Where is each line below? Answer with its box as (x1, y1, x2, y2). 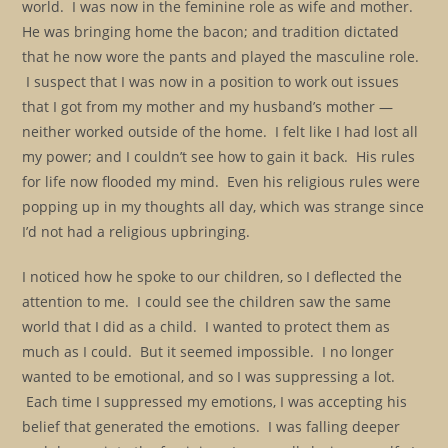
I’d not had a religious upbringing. (22, 222, 251, 241)
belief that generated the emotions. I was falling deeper (22, 417, 401, 436)
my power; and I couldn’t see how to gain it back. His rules (22, 147, 416, 166)
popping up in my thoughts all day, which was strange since (22, 197, 425, 216)
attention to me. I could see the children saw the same (22, 292, 392, 311)
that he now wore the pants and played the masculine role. (22, 47, 420, 66)
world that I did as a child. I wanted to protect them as (22, 317, 391, 336)
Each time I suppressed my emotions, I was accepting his (22, 392, 408, 411)
